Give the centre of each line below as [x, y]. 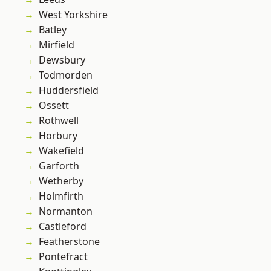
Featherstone [69, 242]
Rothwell [59, 121]
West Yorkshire [73, 15]
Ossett [54, 106]
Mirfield [57, 45]
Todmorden [66, 75]
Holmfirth [61, 196]
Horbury [58, 136]
